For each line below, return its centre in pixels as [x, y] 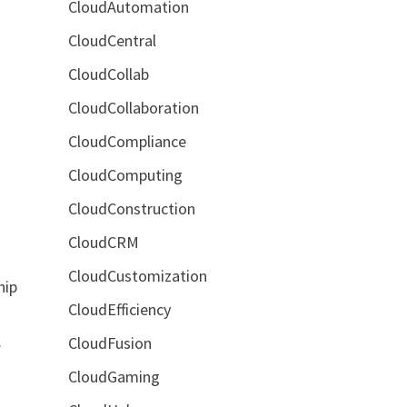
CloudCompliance [127, 141]
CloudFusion [109, 342]
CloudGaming [114, 376]
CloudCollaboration [133, 107]
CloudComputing [125, 174]
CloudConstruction [131, 208]
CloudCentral [112, 40]
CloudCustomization [137, 275]
